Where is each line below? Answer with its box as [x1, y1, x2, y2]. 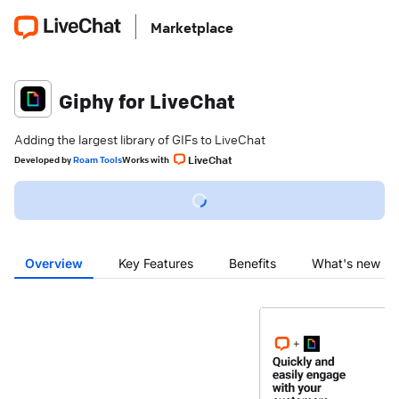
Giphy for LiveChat [59, 89, 235, 114]
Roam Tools [73, 153, 122, 166]
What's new [312, 256, 380, 271]
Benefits [229, 256, 276, 271]
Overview [25, 256, 83, 271]
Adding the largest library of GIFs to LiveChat [14, 131, 265, 147]
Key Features [118, 256, 193, 271]
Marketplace [151, 19, 233, 37]
